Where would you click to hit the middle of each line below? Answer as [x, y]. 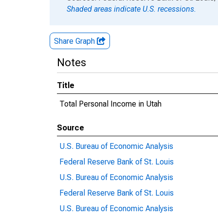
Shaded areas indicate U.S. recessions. [131, 9]
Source [71, 128]
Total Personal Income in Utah [110, 104]
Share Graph [75, 41]
